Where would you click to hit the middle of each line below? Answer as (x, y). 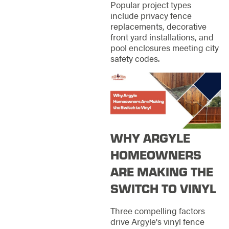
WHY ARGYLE (150, 138)
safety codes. (135, 59)
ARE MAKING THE (162, 171)
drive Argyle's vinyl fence (157, 221)
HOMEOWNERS (156, 155)
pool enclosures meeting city (164, 48)
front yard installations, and (162, 37)
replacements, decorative (158, 26)
